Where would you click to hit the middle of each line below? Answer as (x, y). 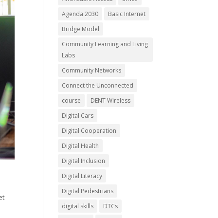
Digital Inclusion (84, 161)
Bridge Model (81, 29)
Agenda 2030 (80, 14)
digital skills (78, 206)
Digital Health (81, 146)
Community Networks (92, 70)
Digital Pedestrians (88, 191)
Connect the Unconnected (98, 85)
